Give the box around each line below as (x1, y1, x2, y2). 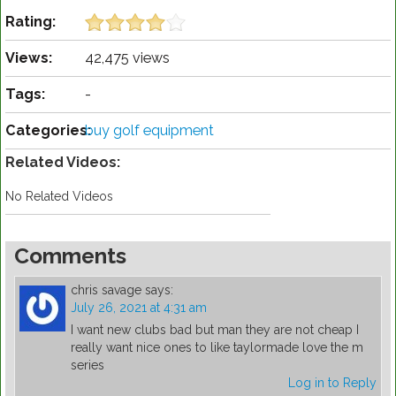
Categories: (5, 122, 91, 140)
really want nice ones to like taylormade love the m (71, 340, 363, 355)
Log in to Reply (288, 376, 377, 391)
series (71, 358, 104, 373)
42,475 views (85, 49, 170, 67)
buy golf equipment (85, 122, 214, 140)
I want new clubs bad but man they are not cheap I (71, 323, 359, 338)
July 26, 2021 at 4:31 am (71, 301, 207, 316)
